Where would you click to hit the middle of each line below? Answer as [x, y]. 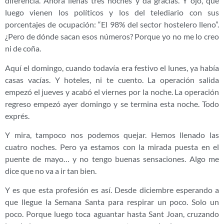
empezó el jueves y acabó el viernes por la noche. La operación [112, 91]
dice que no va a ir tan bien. [51, 170]
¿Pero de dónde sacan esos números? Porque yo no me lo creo [112, 36]
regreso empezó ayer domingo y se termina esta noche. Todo [112, 103]
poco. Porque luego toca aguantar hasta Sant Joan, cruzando [112, 214]
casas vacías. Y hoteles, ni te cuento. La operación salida [112, 79]
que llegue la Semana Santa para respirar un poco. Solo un [112, 202]
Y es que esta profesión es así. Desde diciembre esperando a [112, 190]
